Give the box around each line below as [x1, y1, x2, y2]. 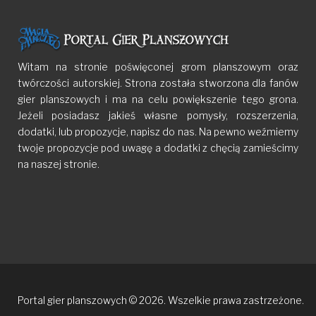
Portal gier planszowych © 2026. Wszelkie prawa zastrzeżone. [18, 294, 304, 307]
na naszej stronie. [18, 158, 99, 171]
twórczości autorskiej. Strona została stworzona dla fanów [18, 77, 298, 90]
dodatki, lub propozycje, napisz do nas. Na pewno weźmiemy [18, 126, 298, 138]
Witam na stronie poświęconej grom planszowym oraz [18, 61, 298, 73]
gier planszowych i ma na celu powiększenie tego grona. [18, 93, 298, 106]
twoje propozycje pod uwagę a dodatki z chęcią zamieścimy [18, 142, 298, 154]
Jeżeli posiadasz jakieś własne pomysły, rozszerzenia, [18, 109, 298, 122]
